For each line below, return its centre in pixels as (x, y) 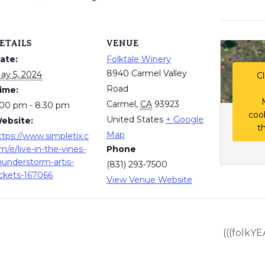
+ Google (185, 119)
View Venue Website (149, 180)
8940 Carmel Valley (147, 73)
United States (135, 119)
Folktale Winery (139, 59)
